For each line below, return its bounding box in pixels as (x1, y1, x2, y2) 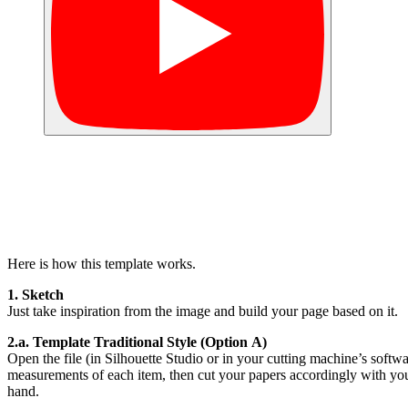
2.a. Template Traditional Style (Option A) (7, 333, 267, 350)
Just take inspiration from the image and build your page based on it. (7, 302, 398, 319)
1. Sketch (7, 286, 64, 302)
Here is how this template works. (7, 255, 196, 271)
